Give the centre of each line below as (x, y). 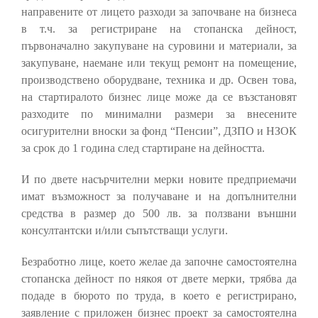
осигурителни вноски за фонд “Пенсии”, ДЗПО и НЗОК (159, 131)
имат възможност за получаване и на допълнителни (159, 197)
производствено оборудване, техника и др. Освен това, (159, 80)
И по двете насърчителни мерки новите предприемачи (159, 180)
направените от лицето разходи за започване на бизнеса (159, 12)
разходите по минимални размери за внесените (159, 114)
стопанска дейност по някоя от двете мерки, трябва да (159, 279)
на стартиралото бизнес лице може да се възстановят (159, 97)
